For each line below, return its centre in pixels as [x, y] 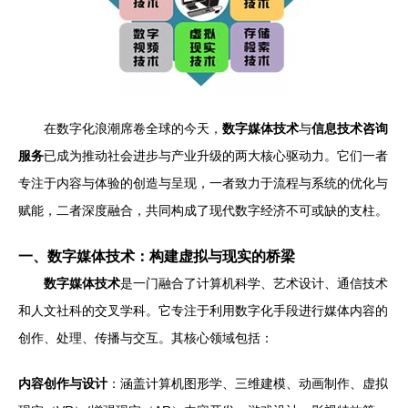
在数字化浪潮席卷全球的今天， [133, 128]
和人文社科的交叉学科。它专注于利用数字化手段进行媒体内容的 [203, 311]
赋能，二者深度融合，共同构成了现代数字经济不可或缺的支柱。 [203, 210]
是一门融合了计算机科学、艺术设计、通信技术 [254, 283]
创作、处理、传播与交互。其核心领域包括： [146, 338]
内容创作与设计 [63, 383]
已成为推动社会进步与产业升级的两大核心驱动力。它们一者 [216, 156]
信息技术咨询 [350, 128]
